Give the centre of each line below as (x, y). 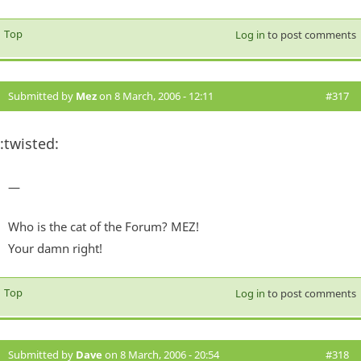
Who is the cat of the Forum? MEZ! (104, 226)
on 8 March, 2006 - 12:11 (155, 95)
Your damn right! (55, 248)
